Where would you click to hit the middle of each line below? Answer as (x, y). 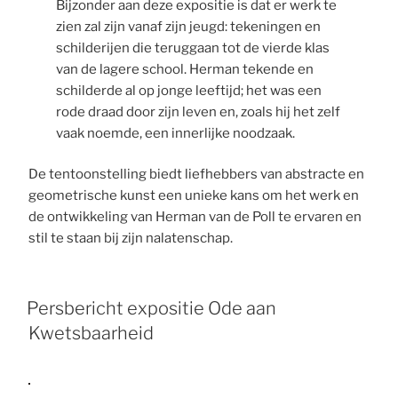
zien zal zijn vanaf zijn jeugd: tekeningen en (188, 26)
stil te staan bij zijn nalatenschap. (131, 239)
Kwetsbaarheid (92, 333)
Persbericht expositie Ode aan (152, 308)
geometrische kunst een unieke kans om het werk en (194, 196)
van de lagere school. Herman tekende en (184, 69)
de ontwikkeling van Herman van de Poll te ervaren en (195, 217)
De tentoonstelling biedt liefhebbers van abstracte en (197, 175)
